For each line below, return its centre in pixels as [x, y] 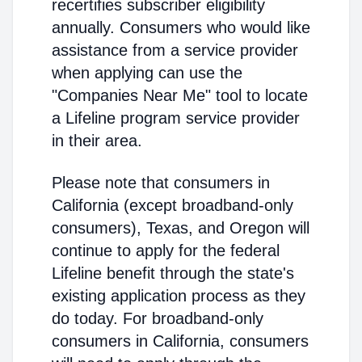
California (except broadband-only [173, 205]
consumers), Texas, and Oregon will [181, 228]
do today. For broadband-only [158, 318]
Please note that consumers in [161, 183]
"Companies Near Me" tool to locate [180, 95]
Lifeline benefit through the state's [173, 273]
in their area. [97, 141]
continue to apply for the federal [166, 250]
